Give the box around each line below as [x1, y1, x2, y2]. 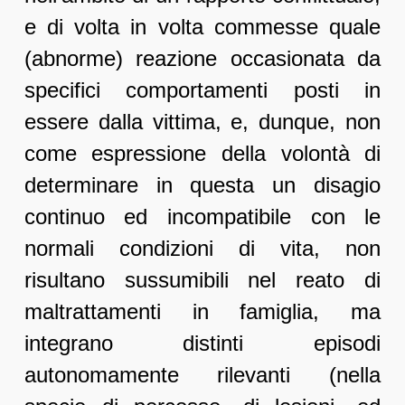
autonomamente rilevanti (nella [24, 363, 381, 388]
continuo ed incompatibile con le [24, 204, 381, 230]
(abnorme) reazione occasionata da [24, 46, 381, 71]
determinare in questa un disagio [24, 173, 381, 198]
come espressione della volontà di [24, 141, 381, 166]
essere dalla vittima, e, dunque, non [24, 109, 381, 135]
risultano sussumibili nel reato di [24, 268, 381, 293]
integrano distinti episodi [24, 331, 381, 356]
